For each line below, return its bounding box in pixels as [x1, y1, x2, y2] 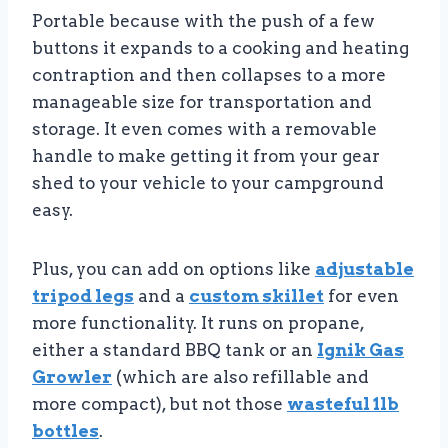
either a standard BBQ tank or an [32, 340, 317, 361]
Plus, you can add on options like [32, 259, 315, 280]
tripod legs [32, 286, 134, 307]
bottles [32, 421, 99, 442]
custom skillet [189, 286, 324, 307]
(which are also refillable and [112, 367, 369, 388]
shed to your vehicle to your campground [32, 173, 384, 194]
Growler [32, 367, 112, 388]
